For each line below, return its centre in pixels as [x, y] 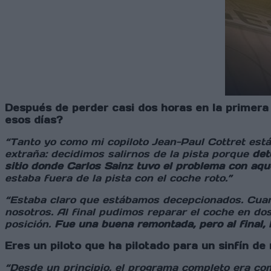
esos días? [34, 120]
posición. [30, 224]
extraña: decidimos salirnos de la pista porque [129, 154]
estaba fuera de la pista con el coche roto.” [119, 178]
